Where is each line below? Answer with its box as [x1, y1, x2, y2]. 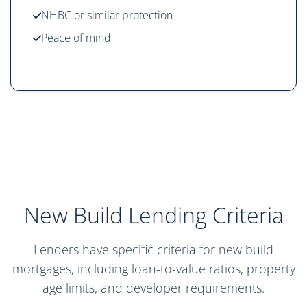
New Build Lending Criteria [23, 200, 284, 230]
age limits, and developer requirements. [42, 280, 265, 297]
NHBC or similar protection [41, 8, 173, 23]
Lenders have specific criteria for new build [34, 241, 273, 258]
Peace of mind [41, 30, 111, 46]
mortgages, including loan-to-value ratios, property [12, 260, 295, 278]
